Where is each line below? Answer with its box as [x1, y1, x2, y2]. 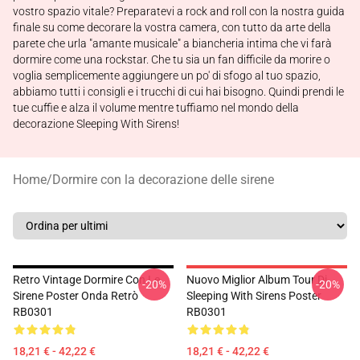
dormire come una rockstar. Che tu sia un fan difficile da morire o [13, 53, 330, 66]
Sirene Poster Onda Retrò [13, 289, 138, 302]
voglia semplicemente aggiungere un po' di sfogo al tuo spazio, [13, 69, 321, 82]
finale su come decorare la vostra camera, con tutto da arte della [13, 21, 331, 34]
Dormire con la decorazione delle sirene [52, 172, 274, 187]
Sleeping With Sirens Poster [186, 289, 321, 302]
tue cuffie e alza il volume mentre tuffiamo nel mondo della [13, 101, 299, 114]
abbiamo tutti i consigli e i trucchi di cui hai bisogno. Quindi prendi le [13, 85, 344, 98]
